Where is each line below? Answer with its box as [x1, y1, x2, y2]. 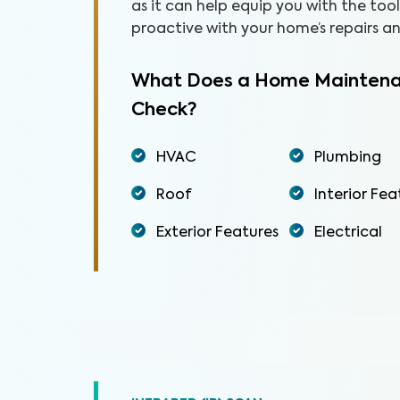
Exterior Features [155, 226, 279, 240]
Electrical [313, 226, 382, 240]
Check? [130, 102, 196, 120]
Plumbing [313, 151, 381, 165]
